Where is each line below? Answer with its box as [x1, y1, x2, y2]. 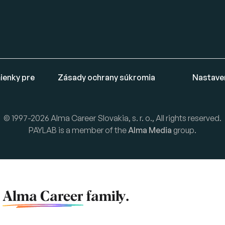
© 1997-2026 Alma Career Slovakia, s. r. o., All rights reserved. [4, 113, 221, 123]
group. [172, 125, 196, 135]
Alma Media [128, 125, 172, 135]
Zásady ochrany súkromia [57, 72, 155, 83]
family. [83, 189, 129, 204]
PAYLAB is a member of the [29, 125, 128, 135]
